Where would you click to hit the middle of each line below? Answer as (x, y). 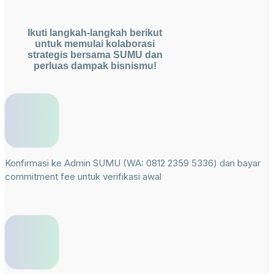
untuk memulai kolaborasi (95, 44)
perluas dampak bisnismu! (95, 66)
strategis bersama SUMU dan (95, 55)
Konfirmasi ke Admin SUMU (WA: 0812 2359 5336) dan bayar (133, 163)
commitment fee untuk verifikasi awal (83, 177)
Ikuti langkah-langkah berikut (95, 33)
